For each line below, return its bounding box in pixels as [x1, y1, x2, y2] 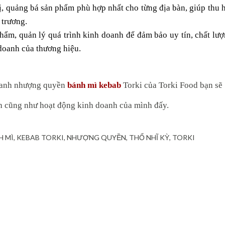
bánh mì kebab [67, 80, 121, 90]
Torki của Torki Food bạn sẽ [121, 80, 222, 90]
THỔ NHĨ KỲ [129, 133, 169, 142]
